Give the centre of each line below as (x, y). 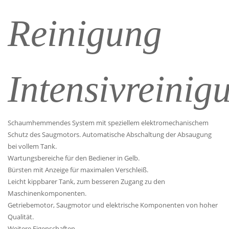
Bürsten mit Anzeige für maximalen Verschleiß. (78, 169)
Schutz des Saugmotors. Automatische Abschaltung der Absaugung (110, 134)
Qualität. (21, 216)
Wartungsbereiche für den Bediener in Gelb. (74, 158)
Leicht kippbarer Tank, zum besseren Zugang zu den (86, 181)
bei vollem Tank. (32, 146)
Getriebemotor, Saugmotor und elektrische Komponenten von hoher (113, 205)
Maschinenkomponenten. (47, 193)
